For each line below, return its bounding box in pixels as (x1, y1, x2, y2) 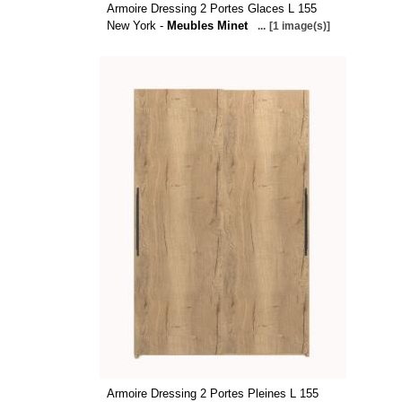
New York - (106, 19, 167, 32)
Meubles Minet (166, 19, 248, 32)
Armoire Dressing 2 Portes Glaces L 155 (106, 2, 317, 15)
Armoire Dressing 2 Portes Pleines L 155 (106, 387, 319, 400)
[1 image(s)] (268, 20, 330, 32)
